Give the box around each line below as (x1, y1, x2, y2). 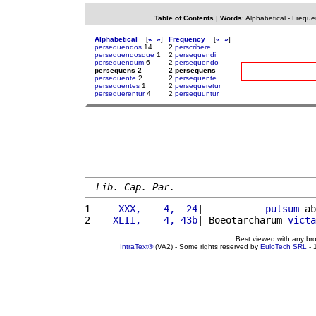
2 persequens (169, 66, 216, 74)
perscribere (175, 43, 211, 51)
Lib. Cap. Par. (96, 181, 175, 193)
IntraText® (120, 242, 153, 250)
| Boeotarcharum (197, 214, 288, 226)
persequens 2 (95, 66, 142, 74)
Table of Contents (154, 14, 214, 22)
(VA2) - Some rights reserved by (153, 242, 260, 250)
